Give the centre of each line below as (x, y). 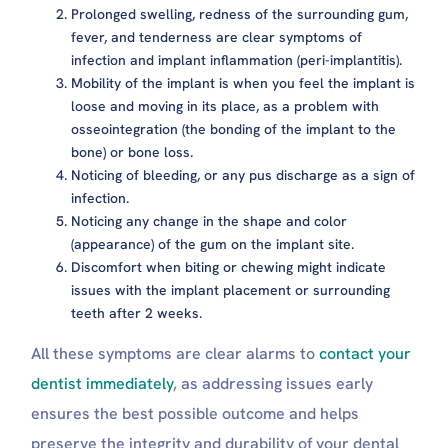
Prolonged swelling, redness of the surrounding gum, (240, 13)
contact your (365, 353)
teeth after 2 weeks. (137, 312)
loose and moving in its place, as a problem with (225, 105)
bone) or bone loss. (132, 151)
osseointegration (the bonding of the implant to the (234, 128)
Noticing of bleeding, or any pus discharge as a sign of (243, 174)
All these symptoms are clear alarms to (175, 353)
